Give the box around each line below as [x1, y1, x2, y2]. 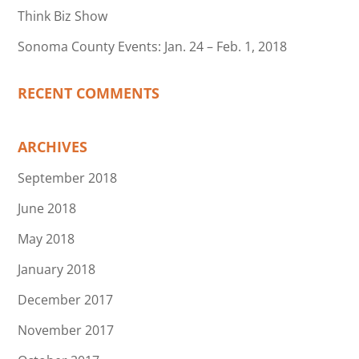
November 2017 [18, 321, 115, 339]
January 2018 [18, 260, 96, 278]
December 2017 [18, 290, 114, 309]
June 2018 [18, 199, 77, 217]
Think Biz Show [18, 6, 108, 25]
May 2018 [18, 229, 75, 248]
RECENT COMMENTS [18, 83, 160, 103]
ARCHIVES [18, 136, 88, 156]
